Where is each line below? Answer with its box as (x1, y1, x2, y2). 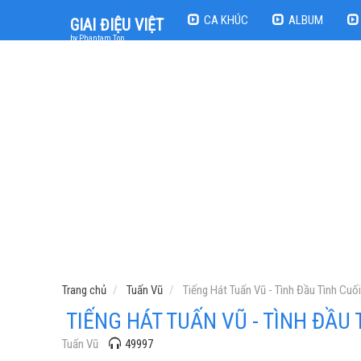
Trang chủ (62, 283, 106, 297)
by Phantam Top (70, 33, 124, 43)
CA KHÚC (204, 12, 248, 27)
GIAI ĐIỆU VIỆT (70, 15, 164, 35)
